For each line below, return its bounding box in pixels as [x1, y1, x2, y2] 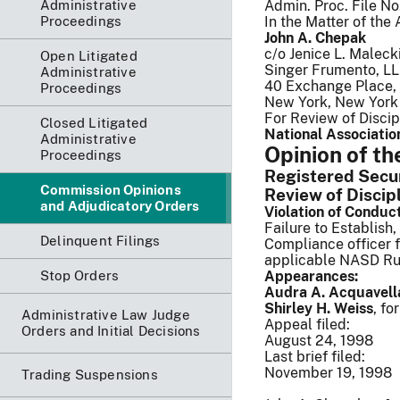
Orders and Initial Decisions [21, 322, 201, 338]
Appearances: [264, 267, 358, 285]
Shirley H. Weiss [264, 299, 373, 317]
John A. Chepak [264, 29, 366, 46]
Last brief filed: [264, 347, 365, 365]
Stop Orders [40, 267, 120, 283]
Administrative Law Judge [21, 306, 190, 322]
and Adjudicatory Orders [40, 197, 200, 213]
